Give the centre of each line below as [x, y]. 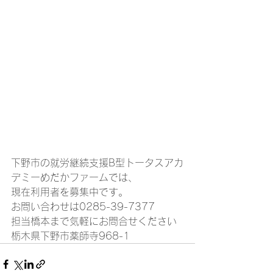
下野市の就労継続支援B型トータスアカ [97, 163]
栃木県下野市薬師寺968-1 [72, 236]
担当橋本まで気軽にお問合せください [94, 221]
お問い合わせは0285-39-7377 [85, 207]
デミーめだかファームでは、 [76, 177]
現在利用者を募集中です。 [71, 192]
